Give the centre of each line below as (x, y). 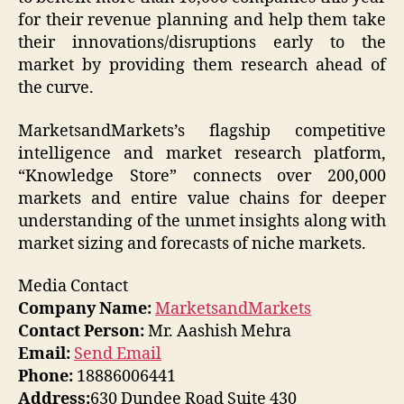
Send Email (118, 354)
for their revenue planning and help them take (202, 21)
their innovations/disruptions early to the (202, 43)
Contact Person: (81, 332)
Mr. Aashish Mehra (218, 332)
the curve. (56, 88)
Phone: (46, 377)
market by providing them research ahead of (202, 66)
